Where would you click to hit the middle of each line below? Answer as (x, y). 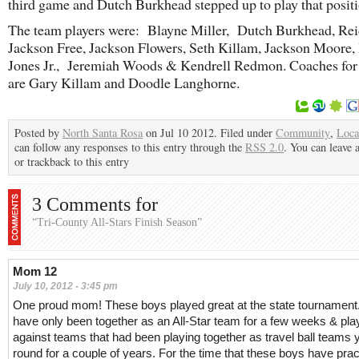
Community (303, 133)
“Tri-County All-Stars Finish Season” (117, 222)
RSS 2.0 (264, 147)
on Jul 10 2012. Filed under (209, 133)
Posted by (38, 133)
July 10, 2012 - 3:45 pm (65, 286)
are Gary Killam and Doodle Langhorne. (124, 83)
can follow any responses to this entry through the (130, 147)
